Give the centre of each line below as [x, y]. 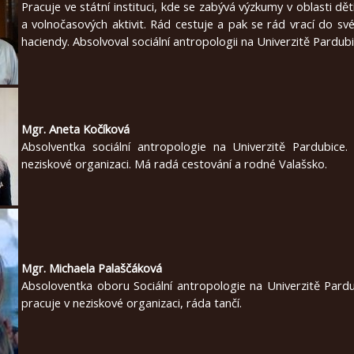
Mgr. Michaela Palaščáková [92, 267]
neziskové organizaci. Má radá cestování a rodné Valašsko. [174, 163]
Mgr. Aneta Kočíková [77, 128]
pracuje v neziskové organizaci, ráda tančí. [132, 302]
